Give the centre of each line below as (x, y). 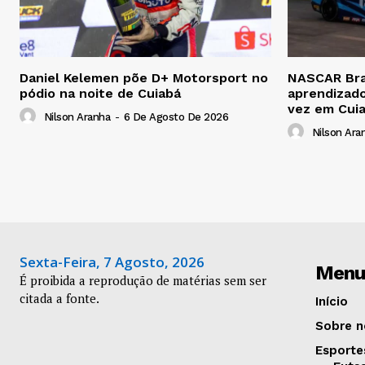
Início (331, 302)
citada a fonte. (59, 299)
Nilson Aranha (77, 117)
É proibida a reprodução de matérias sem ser (143, 281)
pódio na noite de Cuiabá (100, 94)
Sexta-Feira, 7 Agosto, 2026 (112, 262)
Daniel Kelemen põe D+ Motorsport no (144, 78)
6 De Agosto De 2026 (176, 117)
